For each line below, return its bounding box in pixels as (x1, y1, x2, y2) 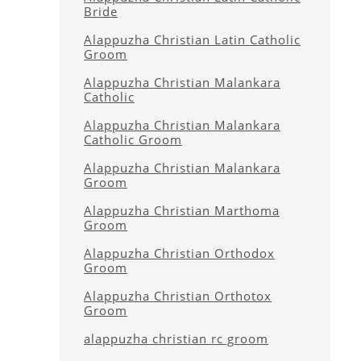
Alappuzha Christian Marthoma (84, 202, 280, 218)
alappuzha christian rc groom (84, 330, 268, 346)
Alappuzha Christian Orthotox (84, 288, 272, 304)
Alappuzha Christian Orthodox (84, 245, 275, 261)
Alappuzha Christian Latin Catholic (84, 31, 301, 48)
